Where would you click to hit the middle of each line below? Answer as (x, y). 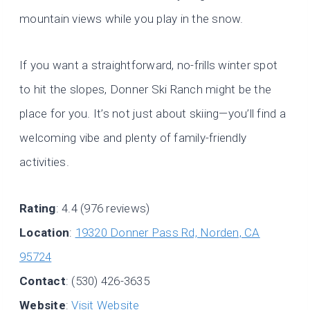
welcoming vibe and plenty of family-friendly (133, 138)
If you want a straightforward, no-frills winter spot (149, 65)
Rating (38, 209)
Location (45, 233)
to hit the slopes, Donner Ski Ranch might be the (146, 90)
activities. (44, 162)
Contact (43, 281)
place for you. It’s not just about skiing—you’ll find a (153, 114)
